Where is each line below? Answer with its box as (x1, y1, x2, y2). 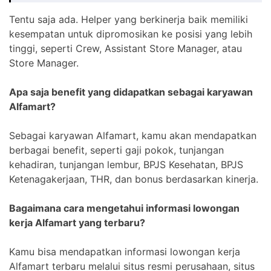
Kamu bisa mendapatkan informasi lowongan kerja (9, 245, 240, 258)
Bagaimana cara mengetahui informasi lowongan (9, 201, 240, 214)
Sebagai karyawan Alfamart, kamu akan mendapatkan (9, 129, 256, 142)
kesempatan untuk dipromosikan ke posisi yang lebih (9, 27, 252, 40)
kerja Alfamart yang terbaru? (9, 216, 145, 229)
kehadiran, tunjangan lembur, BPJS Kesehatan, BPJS (9, 158, 243, 171)
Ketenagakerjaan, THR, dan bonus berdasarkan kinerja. (9, 172, 258, 185)
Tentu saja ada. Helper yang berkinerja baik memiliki (9, 13, 248, 25)
